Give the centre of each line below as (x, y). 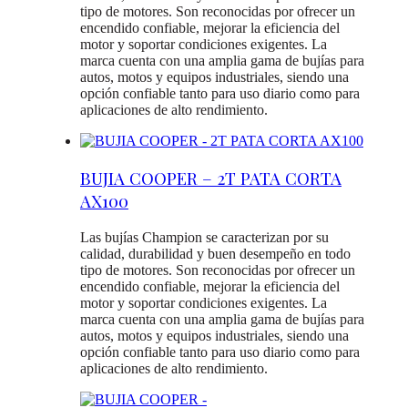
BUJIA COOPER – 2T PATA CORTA (211, 178)
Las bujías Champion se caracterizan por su (204, 237)
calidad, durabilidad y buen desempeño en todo (215, 253)
